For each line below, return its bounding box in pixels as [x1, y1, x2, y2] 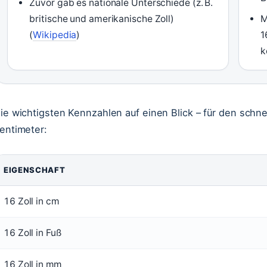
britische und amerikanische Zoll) [29, 13, 175, 24]
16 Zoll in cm [4, 195, 59, 207]
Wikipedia [33, 29, 77, 41]
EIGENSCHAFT [4, 165, 66, 175]
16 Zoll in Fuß [4, 227, 61, 238]
